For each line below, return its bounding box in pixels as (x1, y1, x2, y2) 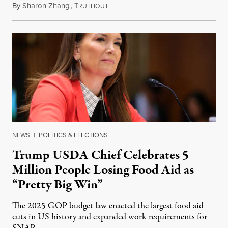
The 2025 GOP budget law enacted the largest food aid (12, 199, 204, 213)
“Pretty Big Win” (12, 176, 103, 194)
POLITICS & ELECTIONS (39, 130, 108, 140)
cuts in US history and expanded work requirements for (12, 211, 207, 224)
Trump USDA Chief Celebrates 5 (12, 146, 189, 165)
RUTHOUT (78, 2, 108, 11)
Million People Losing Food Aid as (12, 161, 194, 180)
